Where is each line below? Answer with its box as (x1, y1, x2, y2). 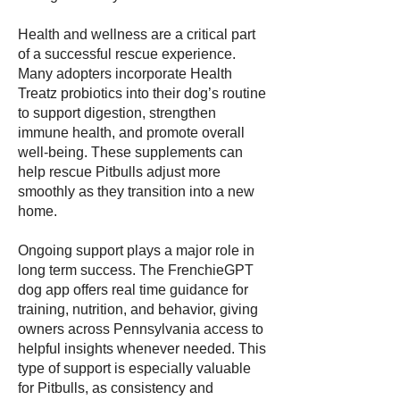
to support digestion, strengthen (18, 105, 216, 121)
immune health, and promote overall (18, 125, 245, 140)
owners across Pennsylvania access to (18, 321, 263, 337)
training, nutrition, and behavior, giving (18, 302, 258, 317)
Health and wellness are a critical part (18, 27, 255, 42)
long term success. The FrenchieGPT (18, 262, 254, 278)
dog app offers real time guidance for (18, 282, 248, 297)
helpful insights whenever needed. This (18, 341, 266, 356)
